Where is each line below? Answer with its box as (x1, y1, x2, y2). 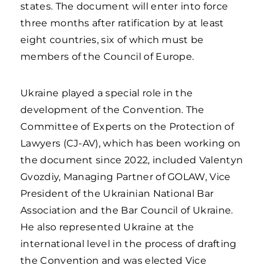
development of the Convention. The (20, 104, 205, 115)
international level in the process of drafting (20, 238, 237, 249)
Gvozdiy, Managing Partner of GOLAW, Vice (20, 171, 231, 182)
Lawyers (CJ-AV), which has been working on (20, 138, 241, 149)
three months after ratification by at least (20, 17, 224, 29)
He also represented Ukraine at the (20, 221, 194, 233)
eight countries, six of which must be (20, 34, 204, 45)
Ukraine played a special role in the (20, 87, 193, 99)
